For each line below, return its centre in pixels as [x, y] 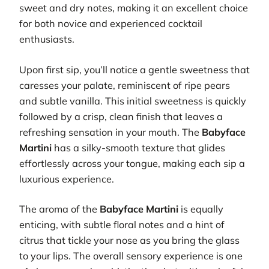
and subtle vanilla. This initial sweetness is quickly [133, 101]
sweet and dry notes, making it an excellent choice [134, 8]
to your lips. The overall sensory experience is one [131, 256]
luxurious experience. [67, 179]
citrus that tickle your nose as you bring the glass [129, 240]
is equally [201, 209]
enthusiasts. [47, 39]
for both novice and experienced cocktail [111, 24]
